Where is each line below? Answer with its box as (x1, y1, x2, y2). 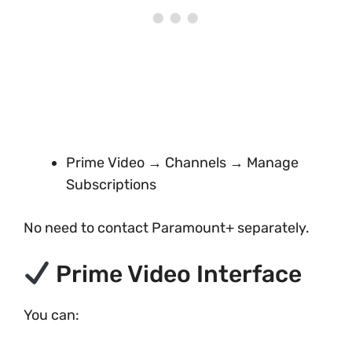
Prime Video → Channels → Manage (66, 154, 299, 171)
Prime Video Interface (50, 260, 302, 288)
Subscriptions (66, 176, 156, 193)
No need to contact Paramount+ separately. (24, 219, 310, 236)
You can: (24, 306, 79, 324)
